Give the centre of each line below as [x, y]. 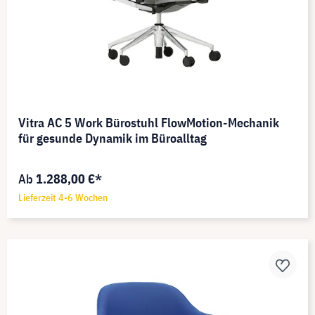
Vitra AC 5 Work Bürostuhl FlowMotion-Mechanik [149, 123]
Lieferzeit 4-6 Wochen [63, 198]
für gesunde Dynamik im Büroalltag [112, 139]
